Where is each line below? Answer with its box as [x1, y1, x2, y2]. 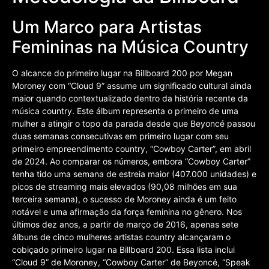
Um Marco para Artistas [12, 16, 202, 37]
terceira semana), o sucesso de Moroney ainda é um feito [12, 193, 237, 204]
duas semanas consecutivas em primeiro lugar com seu [12, 130, 229, 141]
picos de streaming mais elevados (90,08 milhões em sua [12, 181, 237, 192]
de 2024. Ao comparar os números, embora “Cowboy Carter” [12, 156, 250, 166]
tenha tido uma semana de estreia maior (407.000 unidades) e [12, 168, 256, 179]
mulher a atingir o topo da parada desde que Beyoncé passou [12, 118, 255, 128]
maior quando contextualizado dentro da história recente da [12, 92, 248, 103]
